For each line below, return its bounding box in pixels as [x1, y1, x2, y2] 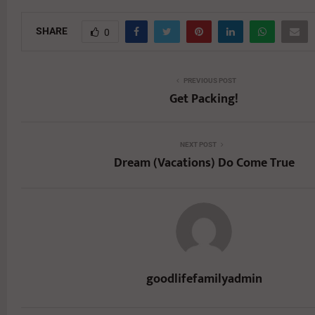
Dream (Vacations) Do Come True [113, 152, 295, 174]
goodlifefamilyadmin [146, 268, 262, 290]
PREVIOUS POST [183, 76, 236, 84]
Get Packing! [169, 88, 238, 110]
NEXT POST [180, 140, 217, 148]
